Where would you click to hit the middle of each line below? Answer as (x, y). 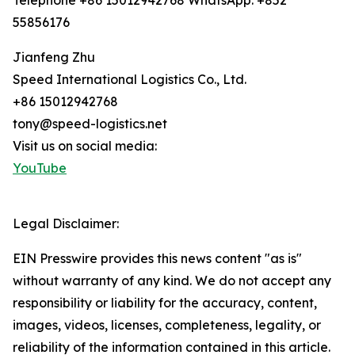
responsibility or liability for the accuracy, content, (165, 303)
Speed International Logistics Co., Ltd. (130, 80)
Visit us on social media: (85, 146)
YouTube (40, 168)
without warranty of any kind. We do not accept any (172, 281)
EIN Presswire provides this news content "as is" (157, 259)
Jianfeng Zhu (54, 57)
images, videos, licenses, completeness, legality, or (167, 325)
